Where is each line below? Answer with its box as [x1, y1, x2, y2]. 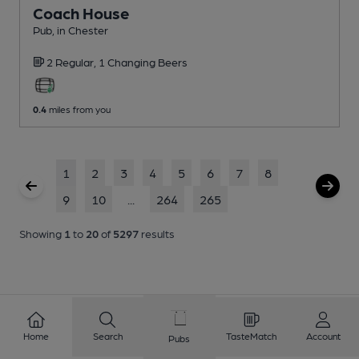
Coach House [33, 2, 130, 22]
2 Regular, [46, 54, 99, 68]
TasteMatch [226, 330, 277, 341]
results [141, 226, 175, 240]
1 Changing [99, 54, 158, 68]
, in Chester [52, 22, 108, 36]
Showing [19, 226, 62, 240]
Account [305, 330, 341, 341]
